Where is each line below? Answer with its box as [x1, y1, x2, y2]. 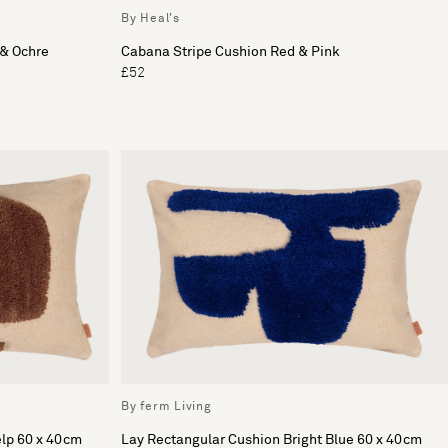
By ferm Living [121, 400, 211, 413]
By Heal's [121, 12, 180, 25]
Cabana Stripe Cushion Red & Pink [121, 44, 340, 59]
